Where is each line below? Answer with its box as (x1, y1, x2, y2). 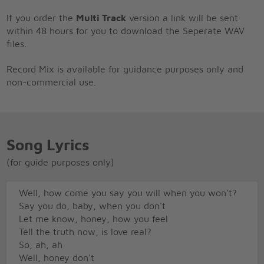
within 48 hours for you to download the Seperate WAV (6, 26, 245, 36)
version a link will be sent (126, 13, 239, 23)
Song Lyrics (6, 138, 90, 153)
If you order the (6, 13, 77, 23)
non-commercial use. (6, 77, 97, 87)
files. (6, 39, 27, 49)
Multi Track (76, 13, 127, 23)
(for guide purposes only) (6, 157, 115, 167)
